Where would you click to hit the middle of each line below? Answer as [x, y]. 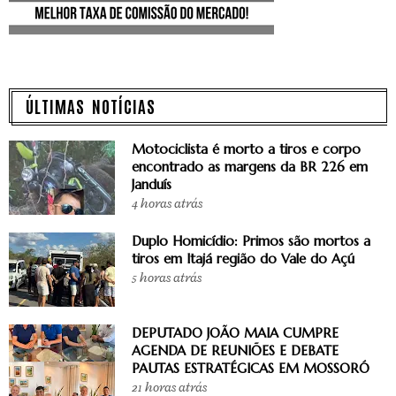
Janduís [152, 184]
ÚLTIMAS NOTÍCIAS [91, 105]
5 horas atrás [167, 278]
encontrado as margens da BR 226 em [250, 166]
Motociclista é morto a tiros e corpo [246, 148]
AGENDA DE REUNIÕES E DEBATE [235, 350]
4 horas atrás [167, 203]
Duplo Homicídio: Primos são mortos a [251, 240]
